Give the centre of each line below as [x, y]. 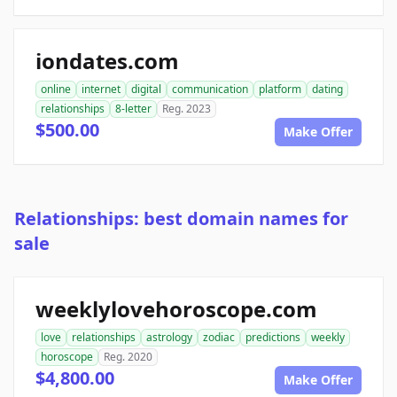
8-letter [133, 109]
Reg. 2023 [187, 109]
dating [327, 90]
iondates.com [107, 61]
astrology [169, 338]
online [56, 90]
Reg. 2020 [128, 357]
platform [280, 90]
